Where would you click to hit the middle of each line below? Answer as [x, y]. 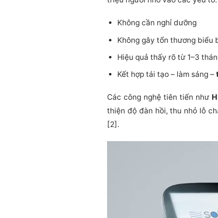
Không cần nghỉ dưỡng [157, 23]
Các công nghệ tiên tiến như [159, 97]
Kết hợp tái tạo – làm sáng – [166, 74]
